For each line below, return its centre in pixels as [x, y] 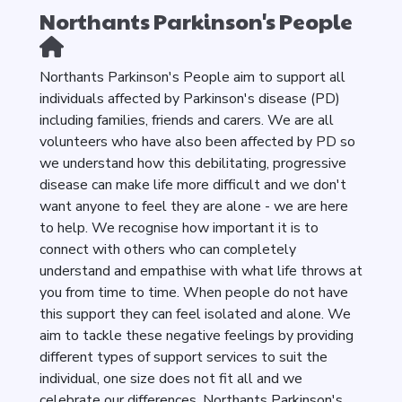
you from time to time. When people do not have [194, 293]
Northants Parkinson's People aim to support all [192, 78]
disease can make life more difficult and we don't [193, 185]
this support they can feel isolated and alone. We [195, 315]
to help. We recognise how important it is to [179, 228]
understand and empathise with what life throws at [201, 271]
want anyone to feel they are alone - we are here [194, 207]
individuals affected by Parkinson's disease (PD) [190, 99]
